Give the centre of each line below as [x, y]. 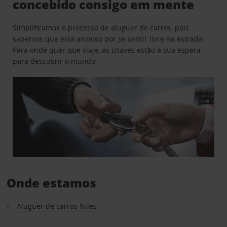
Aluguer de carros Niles [56, 206]
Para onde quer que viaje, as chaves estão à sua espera [107, 50]
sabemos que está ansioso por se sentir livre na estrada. [109, 39]
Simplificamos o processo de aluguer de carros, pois [101, 27]
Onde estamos [51, 183]
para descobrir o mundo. [55, 61]
